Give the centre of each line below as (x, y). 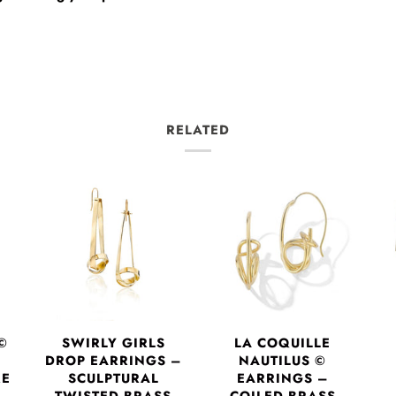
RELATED (198, 129)
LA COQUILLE (283, 343)
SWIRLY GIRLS (113, 343)
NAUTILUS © (283, 361)
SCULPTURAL (113, 379)
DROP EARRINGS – (113, 361)
